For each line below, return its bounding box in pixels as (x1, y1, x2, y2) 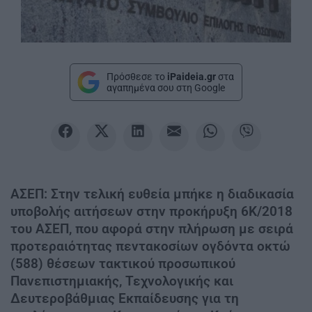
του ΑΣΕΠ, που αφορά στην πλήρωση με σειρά (10, 221, 293, 237)
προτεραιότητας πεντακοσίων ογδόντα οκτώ (10, 238, 290, 255)
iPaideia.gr (167, 70, 216, 82)
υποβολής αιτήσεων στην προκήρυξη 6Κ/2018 (10, 203, 292, 220)
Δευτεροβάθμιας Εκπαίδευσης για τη (10, 290, 239, 307)
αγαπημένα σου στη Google (107, 81, 225, 93)
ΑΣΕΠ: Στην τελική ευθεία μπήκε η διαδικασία (10, 186, 294, 203)
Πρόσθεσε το (107, 70, 167, 82)
